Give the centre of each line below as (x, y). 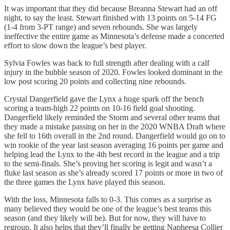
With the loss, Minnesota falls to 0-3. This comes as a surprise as (108, 199)
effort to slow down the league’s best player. (75, 45)
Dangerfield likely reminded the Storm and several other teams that (112, 117)
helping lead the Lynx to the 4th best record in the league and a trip (112, 154)
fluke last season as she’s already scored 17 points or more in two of (113, 172)
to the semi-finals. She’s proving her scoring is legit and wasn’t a (108, 163)
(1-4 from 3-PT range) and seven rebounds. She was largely (101, 27)
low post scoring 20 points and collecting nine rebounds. (95, 81)
